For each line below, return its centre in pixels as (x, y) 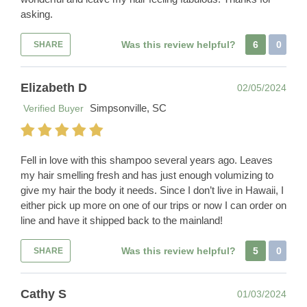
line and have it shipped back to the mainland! (122, 221)
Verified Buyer (52, 109)
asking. (37, 14)
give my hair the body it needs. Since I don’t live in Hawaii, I (152, 191)
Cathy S (44, 294)
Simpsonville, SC (128, 108)
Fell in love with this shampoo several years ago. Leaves (147, 160)
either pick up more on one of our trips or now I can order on (153, 206)
